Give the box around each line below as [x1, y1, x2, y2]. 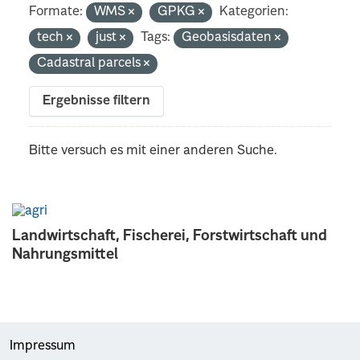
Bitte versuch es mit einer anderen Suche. [29, 144, 278, 157]
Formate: [29, 5, 84, 18]
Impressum [10, 339, 76, 353]
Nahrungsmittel [12, 247, 118, 262]
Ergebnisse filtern [43, 94, 151, 108]
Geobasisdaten [182, 31, 276, 44]
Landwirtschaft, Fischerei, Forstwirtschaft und [12, 228, 327, 243]
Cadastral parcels [37, 56, 145, 70]
